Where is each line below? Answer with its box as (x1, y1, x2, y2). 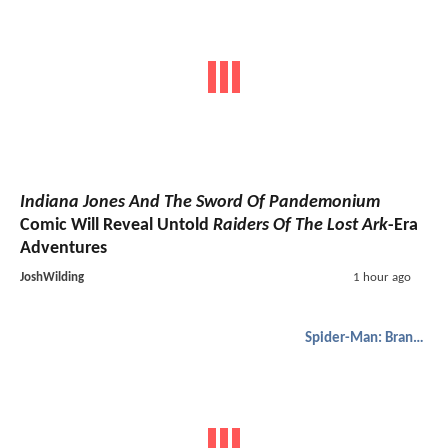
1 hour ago (352, 270, 411, 284)
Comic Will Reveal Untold (20, 215, 213, 235)
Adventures (20, 238, 107, 258)
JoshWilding (20, 270, 84, 284)
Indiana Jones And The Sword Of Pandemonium (20, 192, 380, 212)
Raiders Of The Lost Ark (213, 215, 388, 235)
